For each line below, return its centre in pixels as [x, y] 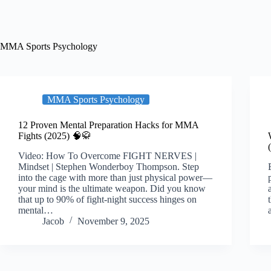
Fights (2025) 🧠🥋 [55, 136]
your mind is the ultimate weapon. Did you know [112, 188]
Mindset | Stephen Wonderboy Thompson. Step [109, 166]
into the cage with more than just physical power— [115, 177]
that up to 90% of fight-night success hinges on [107, 199]
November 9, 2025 [113, 221]
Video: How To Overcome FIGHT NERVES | [107, 155]
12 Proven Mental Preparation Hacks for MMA [108, 125]
